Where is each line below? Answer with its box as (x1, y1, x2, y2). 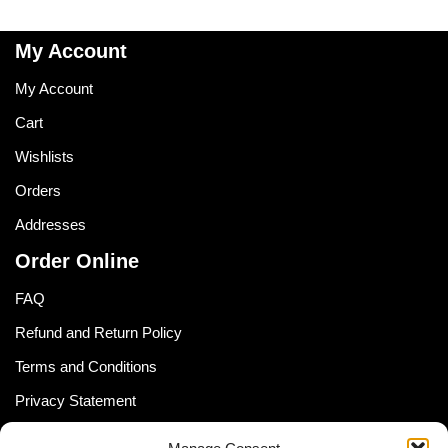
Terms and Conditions (15, 358, 157, 375)
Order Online (15, 250, 139, 272)
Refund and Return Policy (15, 324, 182, 341)
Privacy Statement (15, 392, 136, 409)
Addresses (15, 216, 86, 233)
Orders (15, 182, 61, 199)
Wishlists (15, 148, 74, 165)
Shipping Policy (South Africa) (15, 426, 208, 443)
